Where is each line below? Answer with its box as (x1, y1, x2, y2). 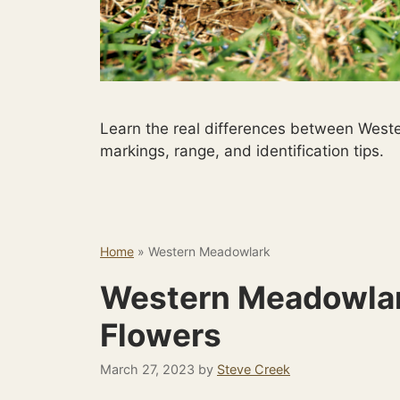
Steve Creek (217, 362, 290, 378)
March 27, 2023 (100, 362, 195, 378)
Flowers (100, 315, 221, 354)
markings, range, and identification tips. (100, 141, 384, 160)
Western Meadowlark (148, 243, 271, 259)
